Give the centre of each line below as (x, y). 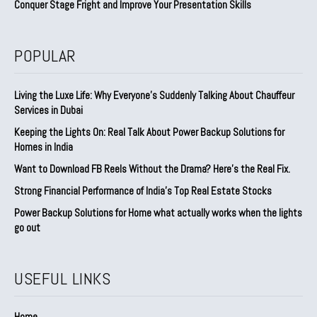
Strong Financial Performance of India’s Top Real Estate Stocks (143, 191)
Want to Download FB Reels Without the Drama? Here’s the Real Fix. (152, 169)
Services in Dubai (48, 110)
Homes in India (44, 147)
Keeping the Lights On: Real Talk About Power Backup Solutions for (149, 132)
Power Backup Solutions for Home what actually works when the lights (158, 213)
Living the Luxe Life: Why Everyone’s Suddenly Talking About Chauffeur (154, 96)
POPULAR (45, 56)
